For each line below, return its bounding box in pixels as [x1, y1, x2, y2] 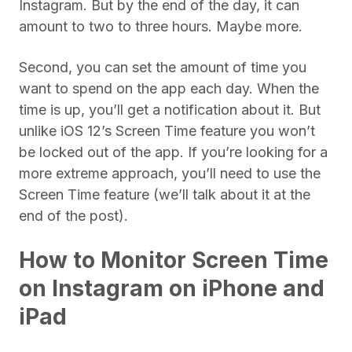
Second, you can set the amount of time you [19, 59, 306, 75]
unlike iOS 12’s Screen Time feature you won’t [19, 123, 315, 139]
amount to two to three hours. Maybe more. [19, 18, 302, 35]
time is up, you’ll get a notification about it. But [19, 101, 321, 118]
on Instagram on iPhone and [19, 275, 324, 302]
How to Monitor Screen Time [19, 247, 328, 273]
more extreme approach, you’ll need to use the [19, 165, 321, 181]
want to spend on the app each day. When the [19, 80, 319, 97]
